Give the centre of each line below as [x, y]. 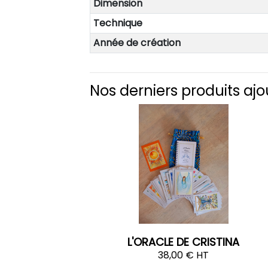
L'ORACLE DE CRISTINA [184, 242]
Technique [118, 23]
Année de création [137, 43]
